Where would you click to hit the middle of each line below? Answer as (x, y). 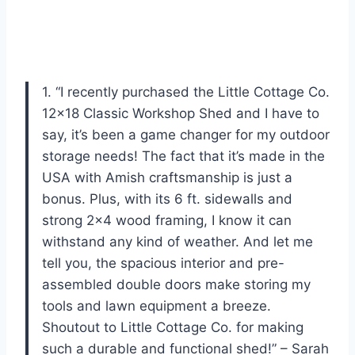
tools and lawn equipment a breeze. (157, 305)
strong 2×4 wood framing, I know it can (167, 220)
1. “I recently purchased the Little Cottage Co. (186, 92)
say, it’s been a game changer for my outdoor (186, 134)
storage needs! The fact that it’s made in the (183, 156)
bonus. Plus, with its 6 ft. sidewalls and (167, 198)
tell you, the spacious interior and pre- (163, 263)
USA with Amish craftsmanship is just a (167, 177)
